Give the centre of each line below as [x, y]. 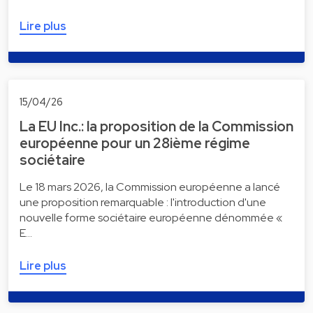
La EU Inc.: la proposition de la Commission [156, 126]
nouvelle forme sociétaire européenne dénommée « [151, 217]
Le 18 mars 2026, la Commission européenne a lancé [150, 187]
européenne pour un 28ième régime [135, 143]
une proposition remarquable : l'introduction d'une [143, 202]
